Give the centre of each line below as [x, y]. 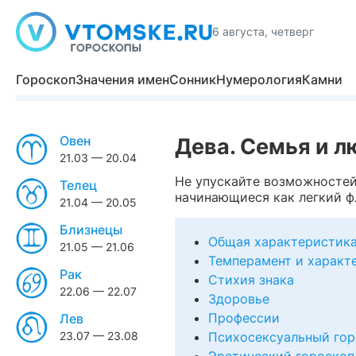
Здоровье [239, 299]
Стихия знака [251, 280]
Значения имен [122, 79]
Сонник [193, 79]
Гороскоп [46, 79]
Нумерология [259, 79]
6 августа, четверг [263, 31]
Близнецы [91, 230]
